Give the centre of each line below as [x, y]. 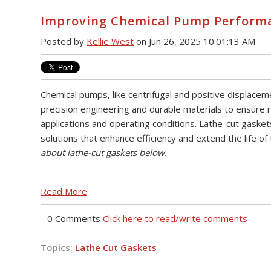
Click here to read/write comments [175, 219]
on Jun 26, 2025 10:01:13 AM [194, 41]
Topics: [58, 247]
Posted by [64, 41]
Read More [64, 191]
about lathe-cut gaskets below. [104, 153]
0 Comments [75, 219]
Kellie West [110, 41]
